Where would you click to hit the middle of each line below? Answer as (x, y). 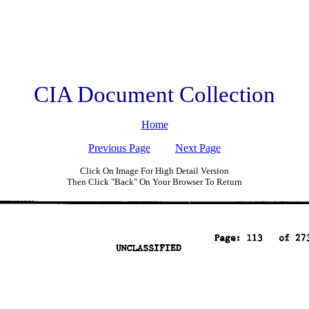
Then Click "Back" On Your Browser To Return (154, 182)
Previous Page (119, 148)
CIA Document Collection (154, 94)
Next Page (198, 148)
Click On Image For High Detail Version (154, 171)
